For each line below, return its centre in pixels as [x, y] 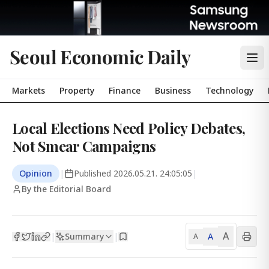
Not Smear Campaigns [84, 146]
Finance [125, 90]
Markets [29, 90]
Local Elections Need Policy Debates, [129, 128]
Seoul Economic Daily [100, 56]
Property [77, 90]
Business [173, 90]
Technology [229, 90]
